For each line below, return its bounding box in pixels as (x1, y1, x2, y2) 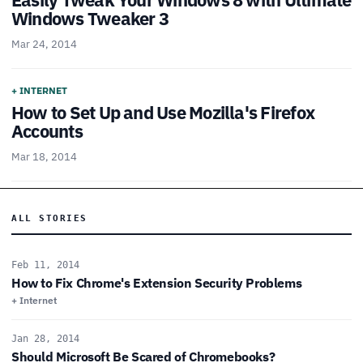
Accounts (11, 119, 83, 143)
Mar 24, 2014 (11, 37, 77, 52)
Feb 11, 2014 (11, 259, 79, 271)
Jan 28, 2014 (11, 333, 79, 345)
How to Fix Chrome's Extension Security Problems (11, 275, 302, 292)
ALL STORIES (11, 213, 88, 224)
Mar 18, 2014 (11, 150, 77, 164)
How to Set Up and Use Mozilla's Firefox (11, 100, 314, 125)
